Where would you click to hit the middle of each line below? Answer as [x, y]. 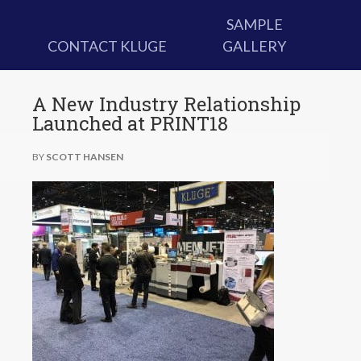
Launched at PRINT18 [130, 123]
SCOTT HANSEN [85, 157]
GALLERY [254, 46]
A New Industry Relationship [166, 104]
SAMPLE [254, 24]
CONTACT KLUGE [107, 46]
